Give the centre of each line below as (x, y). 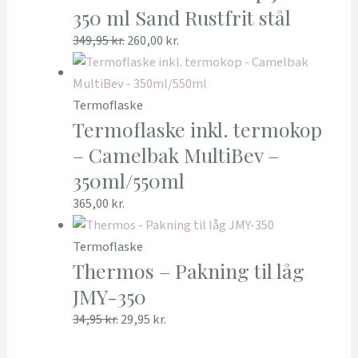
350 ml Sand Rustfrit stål (181, 17)
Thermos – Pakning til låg (188, 271)
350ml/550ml (128, 180)
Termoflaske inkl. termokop (197, 129)
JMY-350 (109, 296)
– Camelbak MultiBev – (175, 154)
